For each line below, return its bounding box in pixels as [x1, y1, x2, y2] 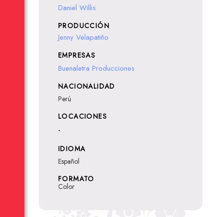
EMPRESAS [58, 50, 96, 60]
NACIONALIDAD [58, 81, 115, 91]
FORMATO [58, 174, 94, 184]
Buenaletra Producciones [58, 63, 135, 74]
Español [58, 156, 79, 166]
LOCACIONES [58, 111, 107, 121]
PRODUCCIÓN [58, 21, 109, 31]
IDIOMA [58, 144, 86, 154]
